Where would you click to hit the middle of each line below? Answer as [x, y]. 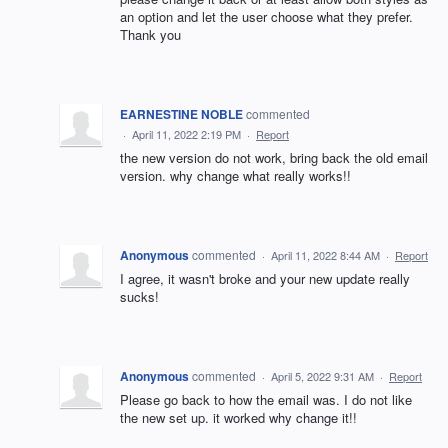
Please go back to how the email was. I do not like [266, 399]
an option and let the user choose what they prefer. [266, 16]
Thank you [150, 34]
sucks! [139, 296]
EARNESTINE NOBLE [181, 114]
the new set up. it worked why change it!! [238, 417]
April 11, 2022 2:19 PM [186, 134]
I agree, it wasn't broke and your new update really [265, 278]
